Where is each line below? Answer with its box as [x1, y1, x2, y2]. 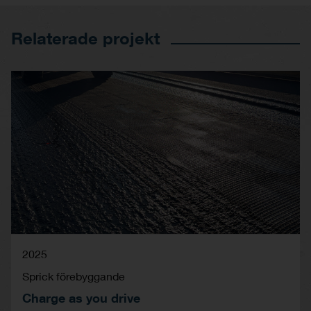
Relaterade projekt [11, 28, 160, 49]
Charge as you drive [22, 289, 140, 305]
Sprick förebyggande [22, 269, 125, 283]
